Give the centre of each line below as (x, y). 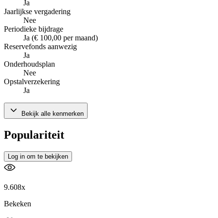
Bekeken (18, 204)
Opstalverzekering (32, 82)
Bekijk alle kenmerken (52, 114)
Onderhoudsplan (29, 64)
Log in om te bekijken (38, 157)
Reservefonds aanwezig (40, 47)
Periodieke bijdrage (34, 29)
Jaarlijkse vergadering (37, 12)
